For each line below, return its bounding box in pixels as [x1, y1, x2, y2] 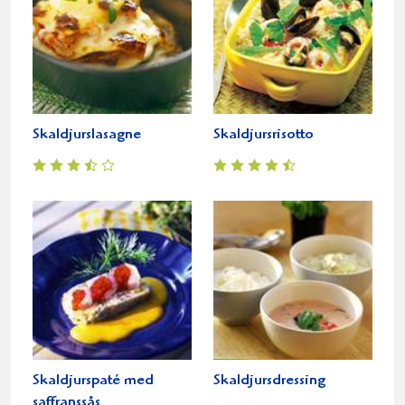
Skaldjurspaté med [33, 372, 154, 389]
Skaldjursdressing [213, 372, 325, 389]
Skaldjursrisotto [213, 127, 314, 143]
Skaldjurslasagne [33, 127, 141, 143]
